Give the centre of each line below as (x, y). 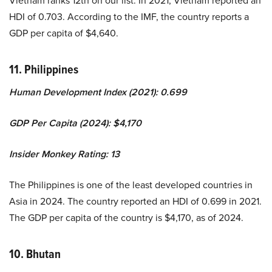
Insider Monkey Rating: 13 (64, 154)
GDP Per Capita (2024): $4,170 (75, 123)
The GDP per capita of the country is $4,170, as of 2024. (126, 217)
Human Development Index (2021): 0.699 (98, 92)
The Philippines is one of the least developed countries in (131, 184)
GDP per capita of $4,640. (64, 32)
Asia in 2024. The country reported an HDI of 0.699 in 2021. (135, 201)
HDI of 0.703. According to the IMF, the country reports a (129, 16)
